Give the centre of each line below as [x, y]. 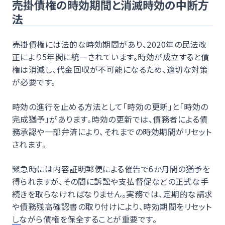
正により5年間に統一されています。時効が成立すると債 [111, 57]
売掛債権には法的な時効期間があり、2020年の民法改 [109, 44]
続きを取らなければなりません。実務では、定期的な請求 [113, 194]
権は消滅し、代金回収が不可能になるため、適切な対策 [110, 69]
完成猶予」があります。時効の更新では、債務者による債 [110, 119]
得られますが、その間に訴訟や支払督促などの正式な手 [110, 181]
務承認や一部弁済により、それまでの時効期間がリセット [112, 131]
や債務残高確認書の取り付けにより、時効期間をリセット [112, 206]
